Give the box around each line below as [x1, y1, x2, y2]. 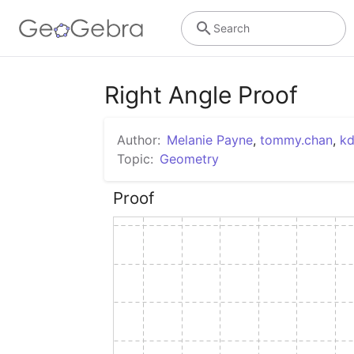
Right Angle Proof [104, 81, 298, 109]
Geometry [160, 151, 219, 167]
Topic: [117, 151, 153, 167]
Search [213, 21, 250, 35]
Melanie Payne [167, 132, 253, 148]
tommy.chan [260, 132, 333, 148]
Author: [117, 132, 160, 148]
